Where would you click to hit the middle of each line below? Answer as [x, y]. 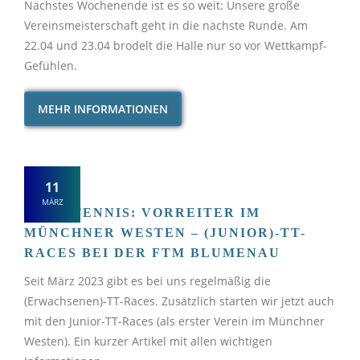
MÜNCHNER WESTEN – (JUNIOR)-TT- [165, 233]
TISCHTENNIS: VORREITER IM [142, 213]
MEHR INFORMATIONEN [103, 109]
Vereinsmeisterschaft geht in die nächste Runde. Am [166, 26]
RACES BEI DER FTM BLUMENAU [152, 253]
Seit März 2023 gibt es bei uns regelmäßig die [147, 281]
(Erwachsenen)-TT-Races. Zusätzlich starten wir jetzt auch [179, 301]
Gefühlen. [51, 66]
